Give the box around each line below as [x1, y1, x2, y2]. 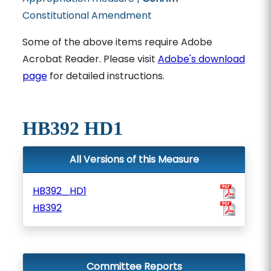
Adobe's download [157, 52, 245, 66]
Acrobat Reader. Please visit [22, 52, 158, 66]
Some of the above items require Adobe [22, 35, 212, 49]
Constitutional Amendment [22, 8, 152, 22]
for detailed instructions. [47, 69, 165, 83]
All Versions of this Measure [69, 152, 199, 166]
